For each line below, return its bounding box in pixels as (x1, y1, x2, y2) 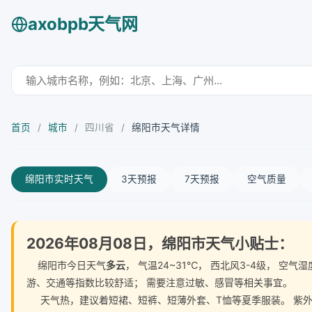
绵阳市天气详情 (132, 122, 200, 133)
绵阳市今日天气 (26, 259, 106, 271)
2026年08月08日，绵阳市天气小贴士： (26, 235, 293, 252)
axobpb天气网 (28, 14, 138, 34)
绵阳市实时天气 (25, 173, 93, 185)
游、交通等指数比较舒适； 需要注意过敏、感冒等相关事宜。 (26, 276, 292, 288)
